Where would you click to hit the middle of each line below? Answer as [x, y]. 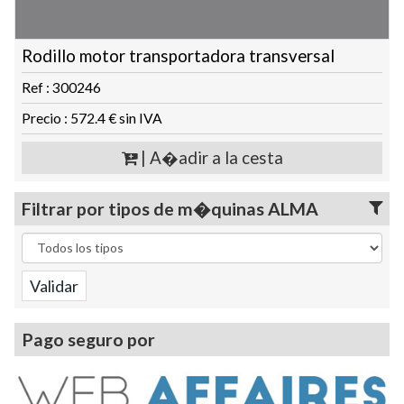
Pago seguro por [88, 339]
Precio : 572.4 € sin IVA [92, 118]
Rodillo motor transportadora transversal [178, 55]
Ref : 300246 [61, 87]
